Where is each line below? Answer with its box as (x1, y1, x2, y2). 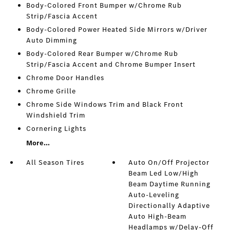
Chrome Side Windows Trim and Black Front (26, 100, 183, 109)
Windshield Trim (26, 110, 85, 120)
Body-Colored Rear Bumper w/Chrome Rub (26, 49, 178, 59)
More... (26, 138, 50, 148)
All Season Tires (26, 158, 84, 167)
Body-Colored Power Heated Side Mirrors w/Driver (26, 25, 207, 34)
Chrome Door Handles (26, 73, 104, 83)
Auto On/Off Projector (128, 158, 210, 167)
